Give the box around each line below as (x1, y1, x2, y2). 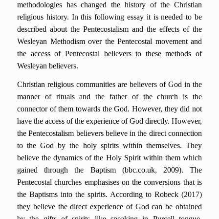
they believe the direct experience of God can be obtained (17, 202, 202, 211)
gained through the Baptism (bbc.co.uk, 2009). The (17, 166, 202, 174)
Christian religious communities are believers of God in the (17, 80, 202, 88)
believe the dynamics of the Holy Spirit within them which (17, 153, 202, 162)
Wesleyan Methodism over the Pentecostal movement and (17, 37, 202, 45)
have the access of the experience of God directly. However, (17, 117, 202, 125)
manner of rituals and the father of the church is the (17, 92, 202, 101)
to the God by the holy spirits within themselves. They (17, 141, 202, 150)
